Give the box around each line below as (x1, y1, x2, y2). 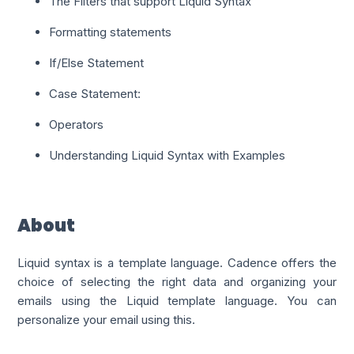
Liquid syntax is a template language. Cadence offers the (17, 254, 337, 270)
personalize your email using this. (17, 311, 196, 327)
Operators (49, 116, 104, 132)
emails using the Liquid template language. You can (17, 292, 337, 308)
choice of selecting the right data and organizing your (17, 273, 337, 289)
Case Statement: (49, 85, 141, 101)
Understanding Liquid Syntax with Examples (49, 147, 286, 163)
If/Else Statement (49, 55, 145, 70)
